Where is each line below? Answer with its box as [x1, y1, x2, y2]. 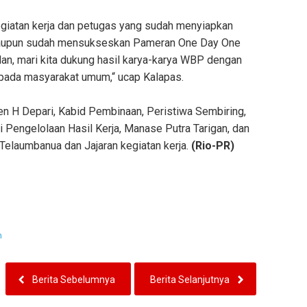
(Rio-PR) [191, 139, 234, 153]
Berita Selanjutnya [150, 273, 230, 285]
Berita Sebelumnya [32, 273, 115, 285]
